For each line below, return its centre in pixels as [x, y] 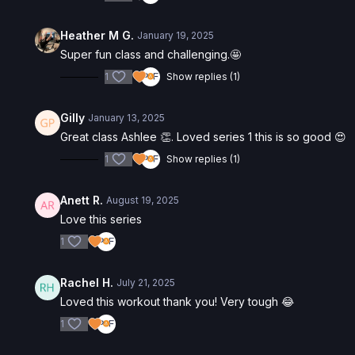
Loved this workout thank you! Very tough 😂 [177, 302]
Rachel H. [87, 282]
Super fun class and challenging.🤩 [151, 54]
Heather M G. [97, 35]
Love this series [101, 219]
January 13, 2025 [127, 118]
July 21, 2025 [146, 282]
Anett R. [82, 200]
